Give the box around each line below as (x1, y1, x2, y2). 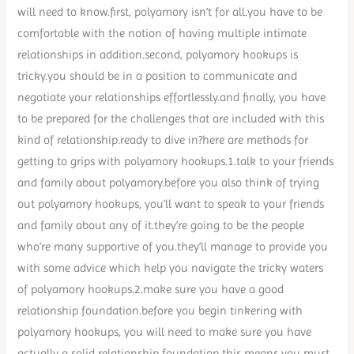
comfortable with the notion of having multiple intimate (17, 27, 307, 40)
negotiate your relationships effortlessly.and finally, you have (17, 91, 326, 104)
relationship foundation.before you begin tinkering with (17, 304, 303, 318)
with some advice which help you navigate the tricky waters (17, 262, 324, 275)
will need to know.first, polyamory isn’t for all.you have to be (17, 6, 323, 19)
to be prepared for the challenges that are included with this (17, 112, 325, 126)
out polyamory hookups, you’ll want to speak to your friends (17, 198, 325, 211)
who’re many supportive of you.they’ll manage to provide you (17, 240, 329, 254)
